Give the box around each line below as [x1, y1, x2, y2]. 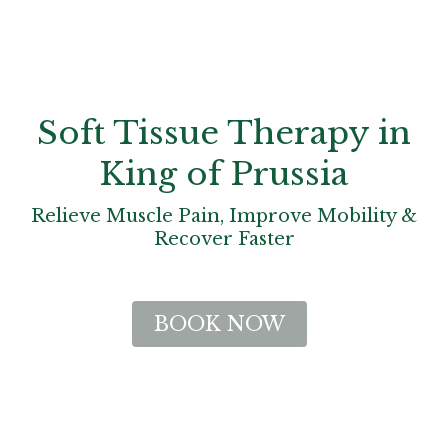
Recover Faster [153, 227, 295, 250]
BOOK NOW [153, 311, 285, 336]
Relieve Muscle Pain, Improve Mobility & [31, 204, 417, 227]
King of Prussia [100, 153, 348, 194]
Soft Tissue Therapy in [37, 112, 411, 153]
